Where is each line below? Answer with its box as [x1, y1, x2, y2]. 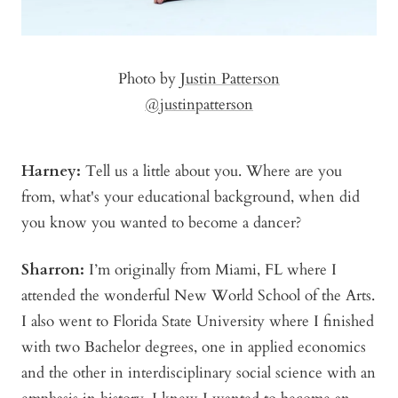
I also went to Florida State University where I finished [21, 310, 374, 331]
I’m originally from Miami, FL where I [84, 259, 337, 280]
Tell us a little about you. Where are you [81, 160, 342, 181]
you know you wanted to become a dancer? [21, 211, 301, 233]
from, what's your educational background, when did [21, 186, 360, 207]
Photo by [118, 68, 180, 89]
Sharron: [21, 259, 84, 280]
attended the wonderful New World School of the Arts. [21, 284, 375, 306]
